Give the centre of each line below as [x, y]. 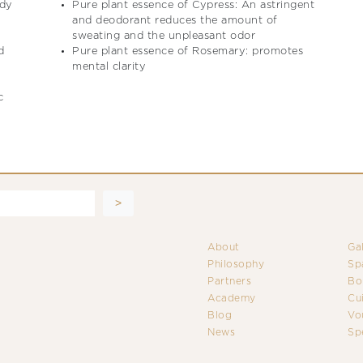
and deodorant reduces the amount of [175, 21]
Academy [232, 298]
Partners [230, 281]
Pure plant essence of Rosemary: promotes [188, 52]
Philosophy [236, 264]
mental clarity [109, 67]
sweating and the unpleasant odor [164, 36]
